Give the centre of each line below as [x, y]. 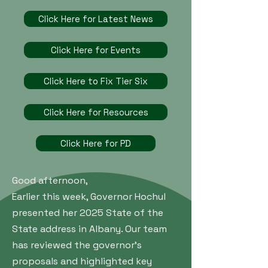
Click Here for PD [96, 143]
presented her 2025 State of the [88, 212]
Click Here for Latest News [96, 19]
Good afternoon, [50, 180]
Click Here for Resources [96, 112]
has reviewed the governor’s [77, 245]
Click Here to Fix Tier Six [96, 81]
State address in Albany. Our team [89, 229]
